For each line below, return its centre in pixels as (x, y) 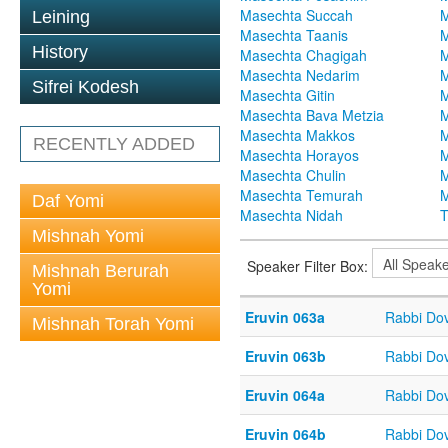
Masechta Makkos (297, 135)
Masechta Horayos (299, 155)
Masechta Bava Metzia (312, 115)
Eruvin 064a (285, 395)
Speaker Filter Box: (309, 265)
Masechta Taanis (294, 35)
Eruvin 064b (285, 434)
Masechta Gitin (287, 95)
